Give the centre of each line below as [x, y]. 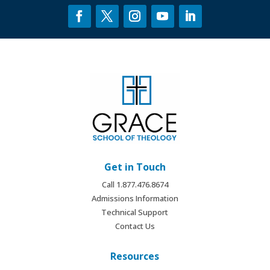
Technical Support [135, 212]
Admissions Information [135, 199]
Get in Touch [135, 167]
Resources [135, 256]
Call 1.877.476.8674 [135, 185]
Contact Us [135, 226]
